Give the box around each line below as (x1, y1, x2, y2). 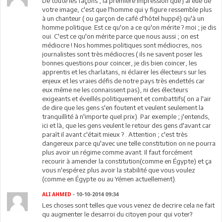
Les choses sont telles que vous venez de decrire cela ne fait (42, 201, 215, 209)
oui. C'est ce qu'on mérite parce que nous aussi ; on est (42, 32, 199, 40)
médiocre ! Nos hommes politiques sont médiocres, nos (42, 41, 202, 49)
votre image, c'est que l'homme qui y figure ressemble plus (42, 5, 212, 13)
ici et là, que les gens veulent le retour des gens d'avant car (42, 121, 212, 129)
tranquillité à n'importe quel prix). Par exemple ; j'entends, (42, 112, 210, 120)
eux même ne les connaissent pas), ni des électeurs (42, 86, 188, 94)
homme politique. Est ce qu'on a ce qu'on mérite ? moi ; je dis (42, 23, 217, 31)
